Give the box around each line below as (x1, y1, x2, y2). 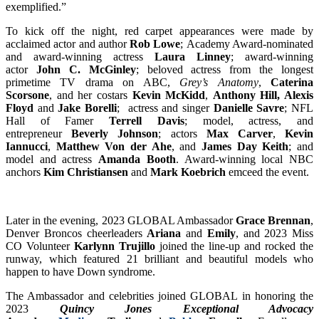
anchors (6, 165, 43, 178)
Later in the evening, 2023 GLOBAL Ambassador (6, 214, 236, 226)
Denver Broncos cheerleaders (6, 226, 147, 239)
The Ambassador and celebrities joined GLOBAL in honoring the (6, 289, 313, 302)
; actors (158, 127, 206, 140)
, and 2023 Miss (235, 226, 313, 239)
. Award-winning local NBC (175, 152, 314, 165)
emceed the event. (229, 165, 309, 178)
